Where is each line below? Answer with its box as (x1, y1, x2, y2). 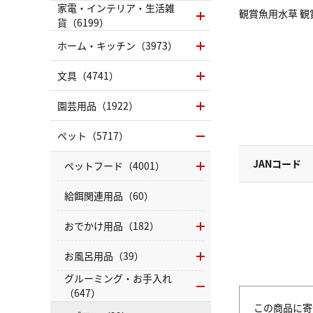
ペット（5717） (57, 128, 129, 143)
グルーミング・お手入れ (64, 271, 172, 286)
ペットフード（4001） (64, 158, 165, 173)
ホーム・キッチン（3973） (57, 38, 177, 52)
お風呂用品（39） (64, 248, 144, 263)
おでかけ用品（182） (64, 218, 159, 233)
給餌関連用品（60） (64, 188, 154, 203)
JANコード (253, 156, 301, 170)
